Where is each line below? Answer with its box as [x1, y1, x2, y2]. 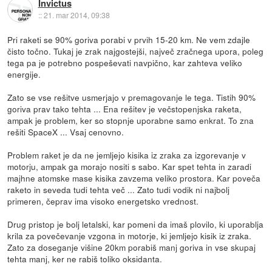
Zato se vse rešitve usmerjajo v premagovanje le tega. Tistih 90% [7, 90, 256, 103]
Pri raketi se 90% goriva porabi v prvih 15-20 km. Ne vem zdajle [7, 33, 251, 46]
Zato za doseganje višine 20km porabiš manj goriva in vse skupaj [7, 240, 256, 253]
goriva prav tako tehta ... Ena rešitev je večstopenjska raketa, [7, 102, 242, 115]
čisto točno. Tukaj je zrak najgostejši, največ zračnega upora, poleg [7, 44, 264, 57]
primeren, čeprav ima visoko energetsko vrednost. [7, 194, 199, 207]
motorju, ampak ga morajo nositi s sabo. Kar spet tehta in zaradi [7, 160, 252, 172]
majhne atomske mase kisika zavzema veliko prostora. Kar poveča [7, 171, 261, 184]
